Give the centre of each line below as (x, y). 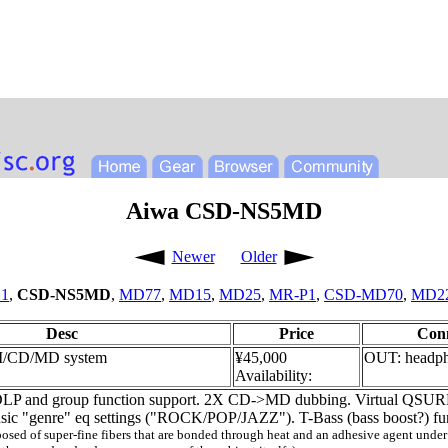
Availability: (273, 375)
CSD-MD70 (363, 294)
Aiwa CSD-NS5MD (224, 210)
